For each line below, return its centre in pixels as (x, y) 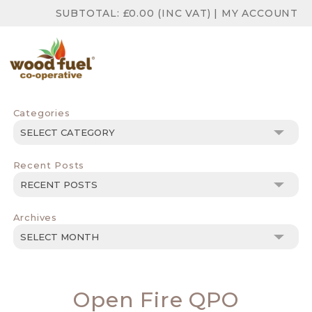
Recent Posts (49, 165)
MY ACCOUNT (259, 13)
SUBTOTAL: (89, 13)
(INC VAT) (182, 13)
